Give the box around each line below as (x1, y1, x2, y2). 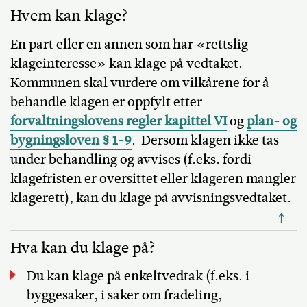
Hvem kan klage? (10, 5, 128, 27)
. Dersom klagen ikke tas (132, 130, 279, 149)
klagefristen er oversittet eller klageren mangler (10, 169, 296, 188)
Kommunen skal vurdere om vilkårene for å (10, 73, 269, 92)
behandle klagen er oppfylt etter (10, 92, 205, 111)
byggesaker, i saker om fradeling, (26, 285, 222, 304)
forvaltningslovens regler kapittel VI (10, 111, 227, 130)
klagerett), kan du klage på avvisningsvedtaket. (10, 188, 291, 207)
